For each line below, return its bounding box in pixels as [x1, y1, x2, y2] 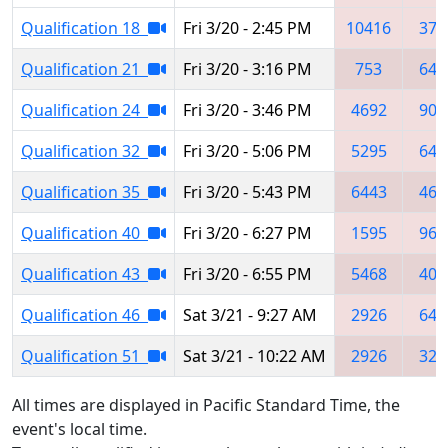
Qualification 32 [21, 139, 148, 162]
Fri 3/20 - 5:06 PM [183, 139, 312, 162]
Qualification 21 [21, 57, 148, 80]
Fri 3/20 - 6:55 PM [183, 262, 312, 285]
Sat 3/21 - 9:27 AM [183, 303, 317, 326]
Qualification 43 [21, 262, 148, 285]
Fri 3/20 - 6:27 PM [183, 221, 312, 244]
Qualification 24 [21, 98, 148, 121]
